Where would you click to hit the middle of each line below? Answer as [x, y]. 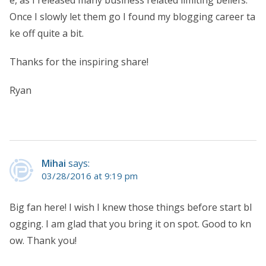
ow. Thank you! [43, 241]
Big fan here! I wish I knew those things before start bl [131, 208]
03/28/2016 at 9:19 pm [90, 176]
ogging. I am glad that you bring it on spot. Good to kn [130, 224]
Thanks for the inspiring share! [79, 62]
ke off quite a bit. [47, 34]
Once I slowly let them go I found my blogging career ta [132, 17]
